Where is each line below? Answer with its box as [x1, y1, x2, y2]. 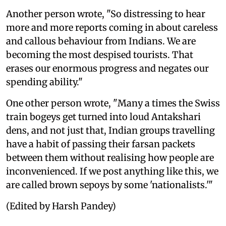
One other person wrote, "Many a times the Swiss [6, 97, 220, 109]
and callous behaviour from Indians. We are [6, 35, 196, 47]
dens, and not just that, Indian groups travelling [6, 124, 215, 136]
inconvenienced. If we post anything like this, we [6, 165, 218, 177]
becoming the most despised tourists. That [6, 48, 193, 61]
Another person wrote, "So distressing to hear [6, 8, 205, 20]
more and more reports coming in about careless [6, 21, 218, 33]
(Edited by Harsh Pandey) [6, 200, 116, 212]
